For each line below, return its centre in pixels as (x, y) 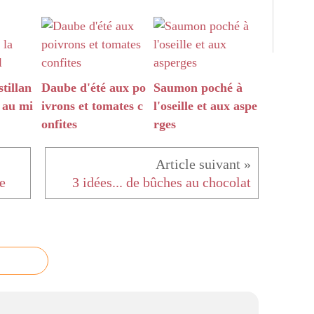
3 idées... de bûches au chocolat (162, 183)
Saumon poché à (198, 88)
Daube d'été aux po (94, 88)
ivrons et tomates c (92, 106)
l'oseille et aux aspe (205, 106)
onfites (59, 124)
